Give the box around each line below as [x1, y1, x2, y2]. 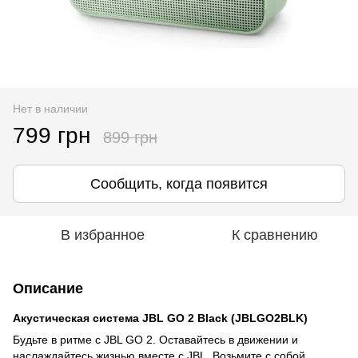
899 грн [103, 128, 157, 146]
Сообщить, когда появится [90, 175, 268, 192]
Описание [13, 280, 83, 296]
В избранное [60, 226, 145, 243]
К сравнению [232, 226, 318, 243]
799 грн [13, 122, 90, 148]
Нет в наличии [13, 101, 88, 115]
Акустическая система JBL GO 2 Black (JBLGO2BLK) [13, 311, 308, 324]
